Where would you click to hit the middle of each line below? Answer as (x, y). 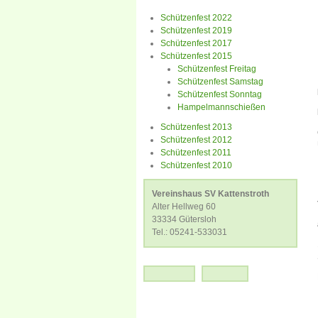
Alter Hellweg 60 (184, 207)
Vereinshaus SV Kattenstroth (212, 194)
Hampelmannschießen (221, 107)
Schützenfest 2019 (196, 31)
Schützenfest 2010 (196, 165)
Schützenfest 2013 (196, 127)
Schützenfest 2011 (196, 153)
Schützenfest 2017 (196, 43)
